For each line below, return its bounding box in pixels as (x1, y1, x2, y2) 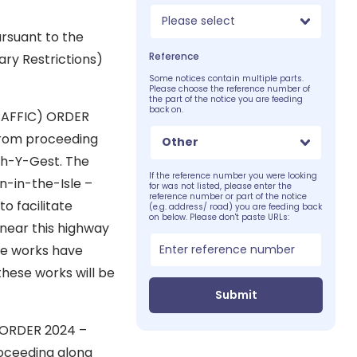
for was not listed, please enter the (149, 179, 292, 192)
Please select (162, 13, 236, 29)
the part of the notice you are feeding (149, 92, 304, 105)
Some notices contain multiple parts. (149, 72, 304, 84)
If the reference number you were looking (149, 169, 318, 182)
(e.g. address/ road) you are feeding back (149, 200, 323, 213)
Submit (214, 286, 257, 303)
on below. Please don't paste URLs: (149, 210, 290, 223)
